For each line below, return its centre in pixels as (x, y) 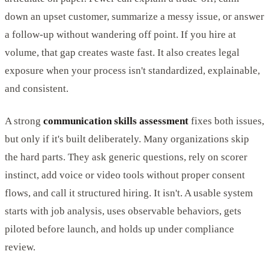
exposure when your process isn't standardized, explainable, (132, 70)
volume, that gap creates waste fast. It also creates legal (122, 52)
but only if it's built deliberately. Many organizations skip (127, 139)
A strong (24, 121)
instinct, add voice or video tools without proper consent (125, 175)
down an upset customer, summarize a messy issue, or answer (134, 16)
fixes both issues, (226, 121)
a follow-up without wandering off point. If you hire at (120, 34)
